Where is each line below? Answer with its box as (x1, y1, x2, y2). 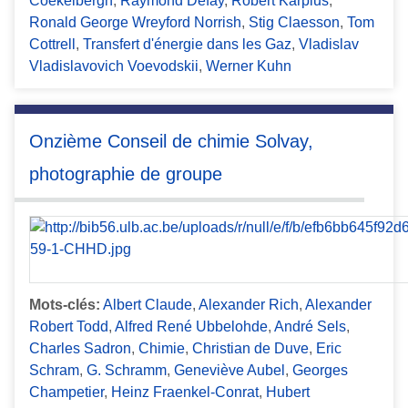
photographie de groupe (29, 164, 222, 185)
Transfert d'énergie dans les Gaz (83, 36, 291, 53)
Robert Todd (29, 318, 108, 334)
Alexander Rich (199, 296, 299, 312)
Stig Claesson (249, 15, 340, 31)
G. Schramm (87, 362, 167, 378)
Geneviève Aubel (174, 362, 285, 378)
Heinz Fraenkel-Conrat (111, 383, 259, 400)
